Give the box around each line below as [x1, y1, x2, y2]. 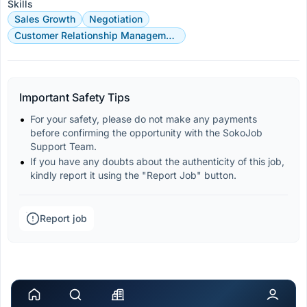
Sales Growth [14, 13, 75, 25]
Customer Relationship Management [166, 29, 175, 41]
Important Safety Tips [19, 90, 130, 104]
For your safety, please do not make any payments [30, 113, 260, 125]
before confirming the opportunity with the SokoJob [30, 127, 265, 138]
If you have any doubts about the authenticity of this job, [30, 156, 287, 167]
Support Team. [30, 140, 97, 152]
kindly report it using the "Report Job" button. [30, 169, 236, 181]
